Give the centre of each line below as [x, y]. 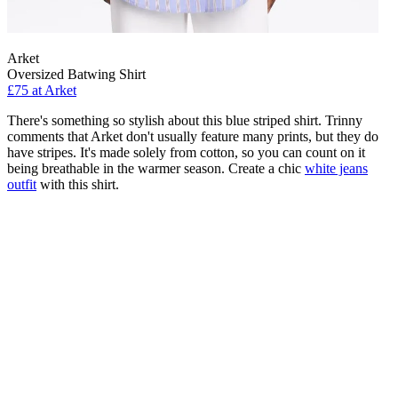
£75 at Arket [42, 91]
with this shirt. [78, 185]
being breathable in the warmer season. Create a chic [156, 169]
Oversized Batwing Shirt [76, 75]
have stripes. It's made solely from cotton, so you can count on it [186, 153]
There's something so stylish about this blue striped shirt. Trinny [185, 121]
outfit [22, 185]
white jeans [336, 169]
